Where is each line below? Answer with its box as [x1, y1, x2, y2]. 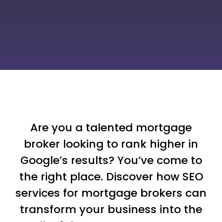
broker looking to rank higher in [24, 136, 198, 152]
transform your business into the [20, 201, 202, 217]
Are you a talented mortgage [30, 119, 192, 135]
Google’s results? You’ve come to [20, 152, 202, 168]
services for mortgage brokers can [15, 185, 207, 201]
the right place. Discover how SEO [19, 168, 203, 184]
